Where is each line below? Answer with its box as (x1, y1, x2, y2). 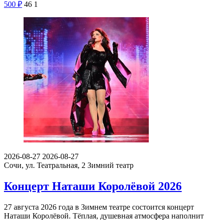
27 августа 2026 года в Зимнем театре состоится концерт (4, 202, 194, 211)
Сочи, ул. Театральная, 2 (4, 161, 87, 170)
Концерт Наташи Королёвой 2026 (4, 179, 182, 192)
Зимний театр (87, 161, 134, 170)
